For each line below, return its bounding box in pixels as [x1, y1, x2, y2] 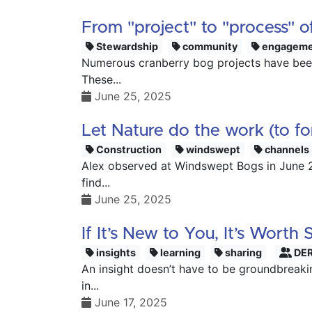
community [180, 40, 238, 52]
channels [263, 143, 310, 155]
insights [94, 247, 136, 258]
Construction [94, 143, 162, 155]
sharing [223, 247, 263, 258]
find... [81, 175, 110, 189]
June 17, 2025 [91, 295, 167, 309]
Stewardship [94, 40, 159, 52]
